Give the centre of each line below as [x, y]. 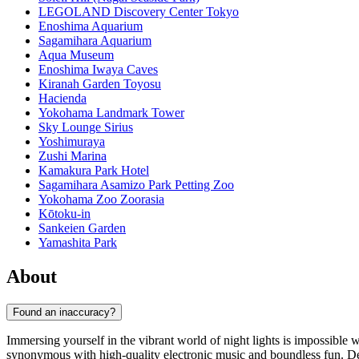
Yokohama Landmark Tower [111, 113]
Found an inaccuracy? [64, 312]
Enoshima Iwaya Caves [98, 70]
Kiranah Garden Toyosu [100, 84]
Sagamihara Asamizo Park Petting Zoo [136, 185]
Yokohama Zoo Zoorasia [101, 200]
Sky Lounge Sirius [86, 127]
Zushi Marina [73, 156]
